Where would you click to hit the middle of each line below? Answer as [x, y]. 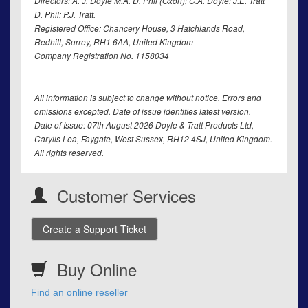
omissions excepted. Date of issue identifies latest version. [143, 112]
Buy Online [97, 269]
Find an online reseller [79, 293]
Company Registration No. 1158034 [102, 56]
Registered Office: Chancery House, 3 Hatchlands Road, [140, 29]
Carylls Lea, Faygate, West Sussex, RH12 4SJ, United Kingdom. [153, 139]
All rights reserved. [69, 153]
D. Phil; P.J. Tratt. [65, 15]
